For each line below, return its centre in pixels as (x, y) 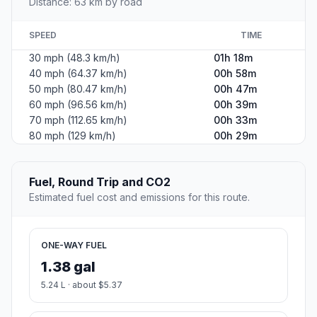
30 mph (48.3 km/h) (75, 58)
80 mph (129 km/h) (73, 136)
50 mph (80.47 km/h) (78, 89)
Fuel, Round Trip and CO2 (100, 182)
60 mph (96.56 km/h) (78, 105)
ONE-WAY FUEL (74, 246)
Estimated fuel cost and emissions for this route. (139, 197)
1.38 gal (68, 267)
